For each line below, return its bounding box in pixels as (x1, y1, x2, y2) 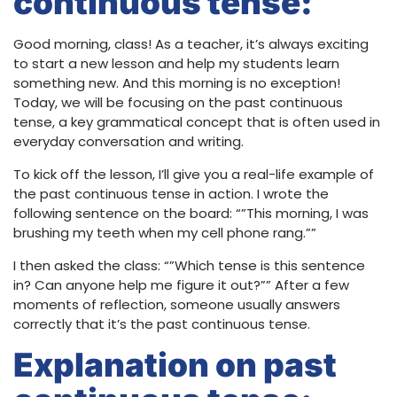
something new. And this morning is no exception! (13, 74, 340, 93)
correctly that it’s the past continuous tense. (13, 315, 310, 334)
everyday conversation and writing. (13, 132, 244, 152)
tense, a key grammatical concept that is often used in (13, 113, 380, 132)
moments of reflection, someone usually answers (13, 295, 340, 315)
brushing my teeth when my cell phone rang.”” (13, 223, 316, 243)
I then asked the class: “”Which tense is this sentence (13, 256, 365, 276)
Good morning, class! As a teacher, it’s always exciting (13, 35, 369, 54)
